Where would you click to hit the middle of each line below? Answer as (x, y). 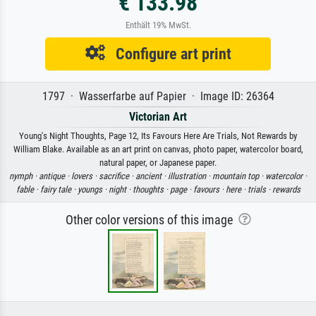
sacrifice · (117, 176)
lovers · (85, 176)
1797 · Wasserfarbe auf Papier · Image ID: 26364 (158, 96)
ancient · (152, 176)
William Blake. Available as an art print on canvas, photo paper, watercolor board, (158, 149)
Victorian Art (158, 116)
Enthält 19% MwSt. (158, 25)
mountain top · (239, 176)
